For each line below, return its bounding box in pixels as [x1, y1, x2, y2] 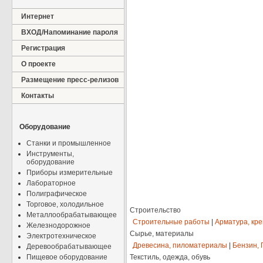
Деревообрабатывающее [26, 242, 112, 251]
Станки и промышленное [26, 139, 111, 147]
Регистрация [21, 44, 65, 52]
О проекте [21, 60, 56, 68]
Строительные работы [133, 218, 210, 226]
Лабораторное [26, 179, 76, 187]
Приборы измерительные [26, 168, 113, 177]
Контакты [21, 92, 54, 100]
